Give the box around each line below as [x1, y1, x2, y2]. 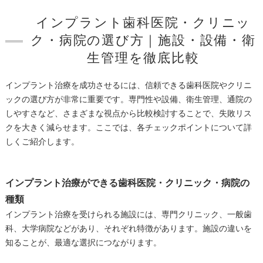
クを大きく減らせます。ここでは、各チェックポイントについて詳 [5, 123, 252, 132]
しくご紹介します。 [5, 137, 79, 146]
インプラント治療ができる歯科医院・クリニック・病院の [5, 177, 249, 188]
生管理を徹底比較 [87, 50, 200, 65]
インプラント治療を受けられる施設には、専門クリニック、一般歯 [5, 210, 252, 219]
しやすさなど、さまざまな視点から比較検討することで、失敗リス [5, 109, 252, 118]
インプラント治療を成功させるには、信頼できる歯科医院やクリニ [5, 80, 252, 90]
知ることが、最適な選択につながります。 [5, 238, 161, 247]
